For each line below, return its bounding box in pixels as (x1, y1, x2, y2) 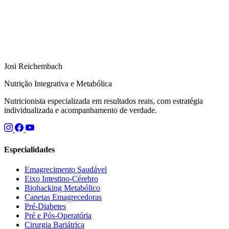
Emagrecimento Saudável (25, 165, 107, 174)
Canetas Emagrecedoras (25, 192, 102, 201)
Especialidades (4, 145, 55, 154)
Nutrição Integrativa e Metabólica (4, 79, 112, 88)
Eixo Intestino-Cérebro (25, 174, 98, 183)
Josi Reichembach (4, 62, 62, 71)
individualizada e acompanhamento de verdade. (4, 106, 157, 115)
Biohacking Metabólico (25, 183, 100, 192)
